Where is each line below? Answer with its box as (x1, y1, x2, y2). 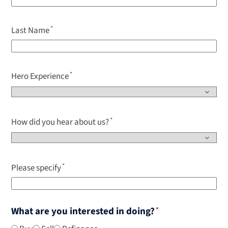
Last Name (11, 24, 50, 37)
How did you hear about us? (11, 116, 109, 129)
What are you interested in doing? (11, 205, 155, 219)
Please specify (11, 162, 62, 175)
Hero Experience (11, 70, 69, 83)
